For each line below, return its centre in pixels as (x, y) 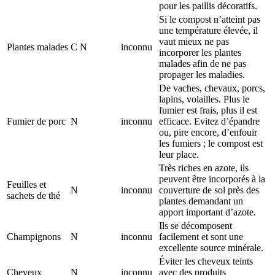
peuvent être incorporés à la (212, 179)
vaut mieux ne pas (194, 41)
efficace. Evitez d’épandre (209, 121)
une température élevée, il (208, 30)
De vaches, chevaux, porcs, (212, 88)
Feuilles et (26, 184)
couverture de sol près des (209, 190)
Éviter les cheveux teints (206, 261)
